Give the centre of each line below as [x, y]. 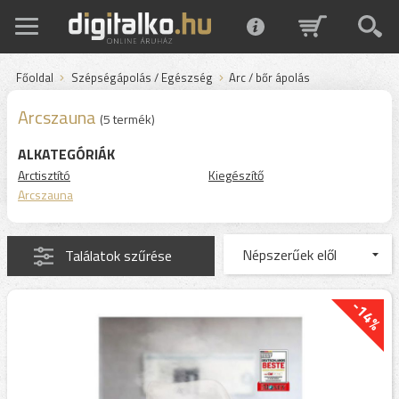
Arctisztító [44, 175]
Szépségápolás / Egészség [142, 77]
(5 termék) [127, 119]
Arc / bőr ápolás [269, 77]
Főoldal [35, 77]
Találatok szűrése [118, 256]
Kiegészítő [236, 175]
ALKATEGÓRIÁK [66, 154]
